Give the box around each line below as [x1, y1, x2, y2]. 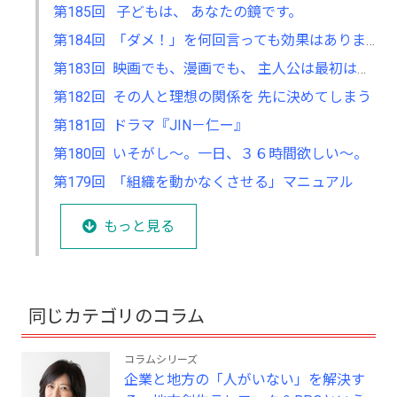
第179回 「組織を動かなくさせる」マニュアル [53, 174, 354, 191]
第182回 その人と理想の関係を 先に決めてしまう [53, 89, 371, 106]
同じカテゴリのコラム [28, 306, 205, 328]
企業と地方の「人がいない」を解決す [124, 371, 365, 389]
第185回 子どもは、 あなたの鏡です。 [53, 4, 302, 21]
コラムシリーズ [124, 354, 198, 367]
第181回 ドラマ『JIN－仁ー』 [53, 117, 248, 135]
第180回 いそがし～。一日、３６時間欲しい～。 [53, 145, 368, 163]
